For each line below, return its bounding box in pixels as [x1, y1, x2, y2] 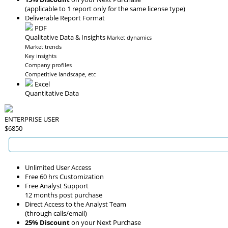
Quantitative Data [25, 89, 79, 98]
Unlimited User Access [25, 163, 91, 172]
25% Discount [25, 218, 70, 227]
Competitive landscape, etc [25, 70, 96, 78]
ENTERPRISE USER [5, 115, 59, 124]
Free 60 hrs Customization [25, 172, 104, 181]
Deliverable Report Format [25, 13, 105, 22]
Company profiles [25, 61, 72, 69]
